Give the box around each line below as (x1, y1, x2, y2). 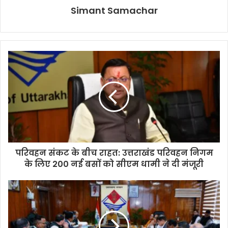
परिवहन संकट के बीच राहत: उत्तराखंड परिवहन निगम (15, 147, 213, 159)
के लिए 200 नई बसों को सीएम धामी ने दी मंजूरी (24, 158, 204, 170)
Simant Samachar (70, 4, 158, 17)
